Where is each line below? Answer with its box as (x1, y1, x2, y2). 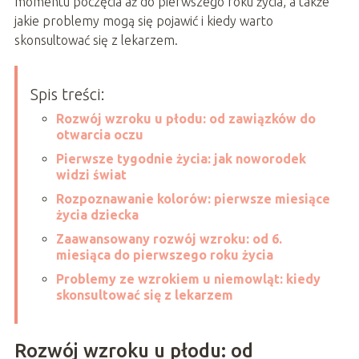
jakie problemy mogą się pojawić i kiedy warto (14, 14, 273, 29)
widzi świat (55, 167, 127, 183)
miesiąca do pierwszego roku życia (55, 248, 273, 263)
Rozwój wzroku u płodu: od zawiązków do (55, 111, 316, 127)
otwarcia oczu (55, 127, 143, 143)
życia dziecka (55, 208, 139, 223)
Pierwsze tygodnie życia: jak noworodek (55, 151, 306, 167)
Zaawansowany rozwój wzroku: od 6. (55, 232, 282, 247)
